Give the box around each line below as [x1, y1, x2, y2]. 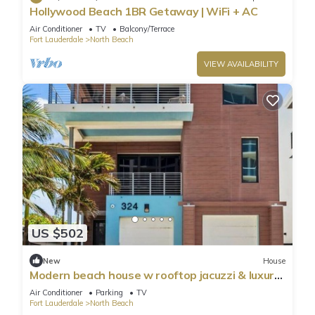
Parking [96, 288, 123, 298]
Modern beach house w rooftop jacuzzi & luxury [30, 268, 281, 283]
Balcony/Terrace [120, 23, 174, 34]
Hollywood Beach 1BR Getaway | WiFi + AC [30, 4, 258, 18]
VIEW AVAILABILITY [204, 58, 278, 69]
